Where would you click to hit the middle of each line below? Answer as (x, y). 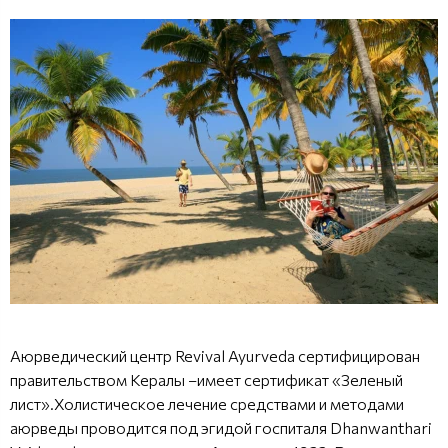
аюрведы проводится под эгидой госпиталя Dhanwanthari (221, 427)
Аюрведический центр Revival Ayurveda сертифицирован (215, 355)
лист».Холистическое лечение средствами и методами (207, 403)
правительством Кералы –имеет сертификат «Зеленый (206, 379)
